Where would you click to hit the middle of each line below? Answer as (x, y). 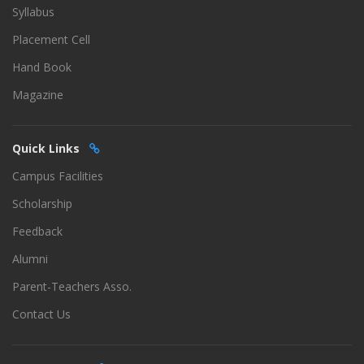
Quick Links (51, 148)
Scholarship (42, 203)
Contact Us (41, 314)
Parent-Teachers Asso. (72, 286)
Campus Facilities (58, 175)
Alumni (30, 258)
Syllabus (33, 11)
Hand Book (42, 67)
